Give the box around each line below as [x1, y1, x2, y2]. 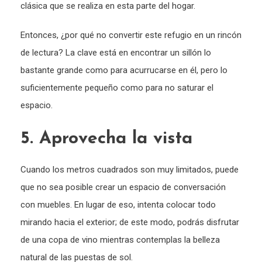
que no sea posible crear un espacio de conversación [20, 182, 226, 193]
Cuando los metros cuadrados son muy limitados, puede [20, 164, 239, 175]
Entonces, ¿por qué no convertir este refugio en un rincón [20, 30, 242, 41]
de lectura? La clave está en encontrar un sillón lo [20, 47, 211, 58]
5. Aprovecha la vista [20, 130, 198, 149]
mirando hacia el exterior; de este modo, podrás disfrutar [20, 217, 239, 228]
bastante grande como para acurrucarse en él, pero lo [20, 65, 227, 76]
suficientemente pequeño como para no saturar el [20, 82, 213, 94]
